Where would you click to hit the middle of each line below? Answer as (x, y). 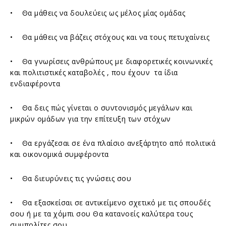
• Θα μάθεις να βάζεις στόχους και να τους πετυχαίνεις (110, 37)
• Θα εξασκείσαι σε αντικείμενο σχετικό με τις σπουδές (110, 202)
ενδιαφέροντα (35, 83)
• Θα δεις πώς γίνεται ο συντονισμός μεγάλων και (101, 107)
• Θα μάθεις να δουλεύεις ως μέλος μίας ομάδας (98, 13)
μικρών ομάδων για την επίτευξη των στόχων (91, 119)
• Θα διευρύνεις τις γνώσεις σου (71, 178)
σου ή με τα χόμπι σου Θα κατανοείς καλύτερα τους (101, 213)
